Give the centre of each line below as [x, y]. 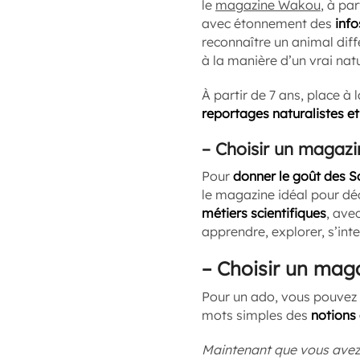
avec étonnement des [268, 23]
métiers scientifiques [264, 213]
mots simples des [256, 315]
